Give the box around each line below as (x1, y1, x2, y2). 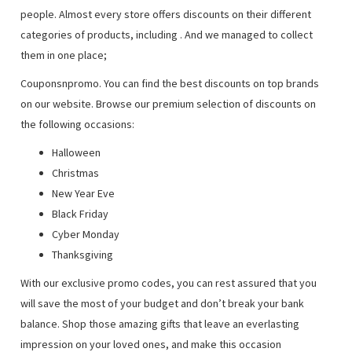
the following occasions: (20, 117, 135, 131)
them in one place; (20, 48, 108, 62)
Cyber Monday (52, 227, 120, 241)
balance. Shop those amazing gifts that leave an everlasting (20, 317, 300, 331)
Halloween (52, 145, 101, 159)
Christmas (52, 166, 100, 180)
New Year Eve (52, 186, 115, 200)
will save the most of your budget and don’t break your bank (20, 296, 305, 310)
